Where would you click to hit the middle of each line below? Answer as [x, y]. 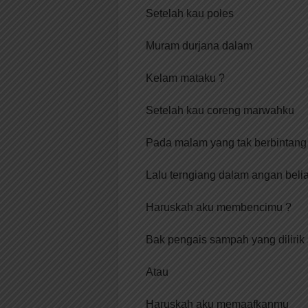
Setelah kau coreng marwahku [220, 111]
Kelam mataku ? [185, 78]
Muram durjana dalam [199, 46]
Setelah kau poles [190, 14]
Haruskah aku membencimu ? [219, 208]
